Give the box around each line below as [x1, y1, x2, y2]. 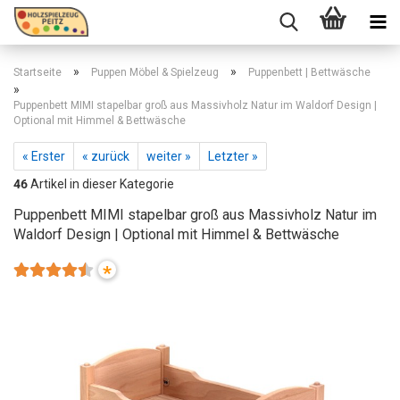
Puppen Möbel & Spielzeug [91, 66, 219, 79]
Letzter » [208, 149, 258, 163]
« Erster [22, 149, 65, 163]
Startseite [13, 66, 62, 79]
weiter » [146, 149, 191, 163]
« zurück [82, 149, 129, 163]
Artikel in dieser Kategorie [28, 177, 174, 191]
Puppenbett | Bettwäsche [248, 66, 371, 79]
